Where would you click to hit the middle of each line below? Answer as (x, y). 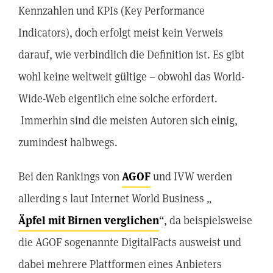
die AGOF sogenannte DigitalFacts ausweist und (130, 242)
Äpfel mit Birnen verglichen (89, 220)
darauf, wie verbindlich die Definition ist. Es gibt (131, 55)
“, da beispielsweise (206, 220)
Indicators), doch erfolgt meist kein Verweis (121, 33)
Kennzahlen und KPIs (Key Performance (112, 11)
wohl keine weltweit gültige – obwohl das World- (131, 76)
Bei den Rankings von (70, 176)
